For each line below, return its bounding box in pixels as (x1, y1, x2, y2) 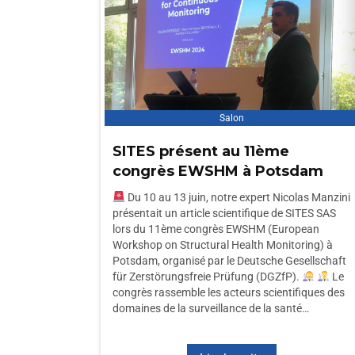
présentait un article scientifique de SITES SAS (113, 207, 336, 219)
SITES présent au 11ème (113, 143, 289, 160)
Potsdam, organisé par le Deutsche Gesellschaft (113, 254, 346, 267)
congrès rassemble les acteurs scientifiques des (113, 286, 345, 299)
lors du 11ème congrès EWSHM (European (113, 223, 319, 235)
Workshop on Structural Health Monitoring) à (113, 239, 333, 251)
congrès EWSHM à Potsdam (113, 162, 323, 180)
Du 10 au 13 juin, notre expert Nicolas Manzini (124, 191, 350, 204)
